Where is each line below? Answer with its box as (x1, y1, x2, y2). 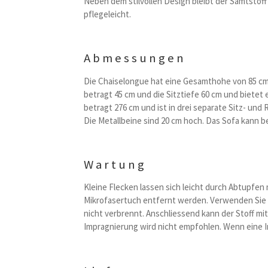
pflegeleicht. (84, 8, 132, 20)
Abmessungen (84, 50, 187, 66)
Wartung (84, 157, 147, 173)
